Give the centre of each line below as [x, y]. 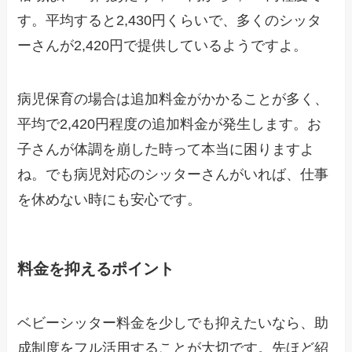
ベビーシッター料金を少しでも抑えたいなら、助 [173, 323]
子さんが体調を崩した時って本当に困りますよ [166, 149]
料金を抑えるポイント [96, 268]
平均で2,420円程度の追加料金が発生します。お [170, 124]
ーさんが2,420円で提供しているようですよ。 [163, 45]
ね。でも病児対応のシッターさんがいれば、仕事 [173, 174]
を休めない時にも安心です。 [110, 199]
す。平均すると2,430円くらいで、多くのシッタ [170, 20]
